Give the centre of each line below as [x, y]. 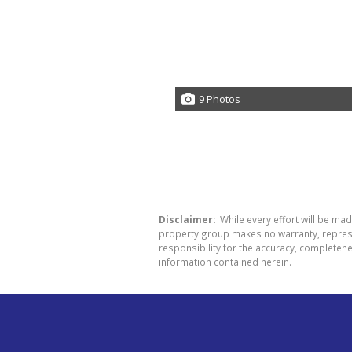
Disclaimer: [187, 219]
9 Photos [220, 99]
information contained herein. [225, 262]
